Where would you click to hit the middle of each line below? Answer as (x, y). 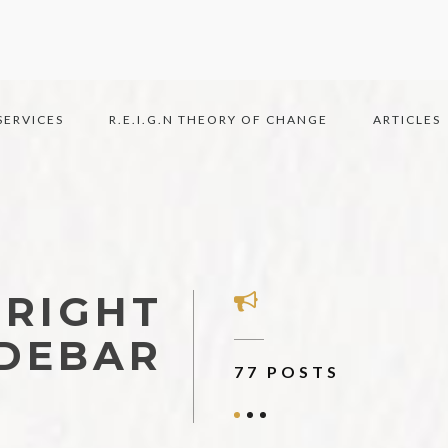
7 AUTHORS (298, 371)
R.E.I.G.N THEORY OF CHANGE (218, 119)
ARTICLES (407, 119)
